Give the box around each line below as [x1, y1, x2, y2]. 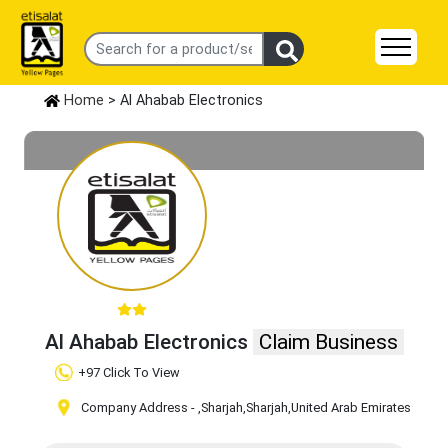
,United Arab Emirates [288, 400, 411, 416]
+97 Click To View [78, 365, 180, 381]
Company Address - [78, 400, 198, 416]
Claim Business [259, 330, 398, 355]
